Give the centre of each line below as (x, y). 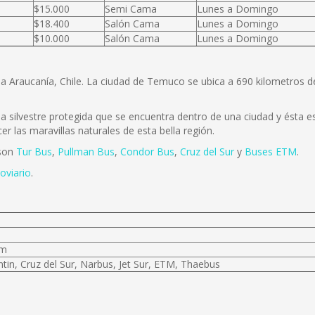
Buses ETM (271, 152)
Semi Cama (131, 9)
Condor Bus (147, 152)
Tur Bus (34, 152)
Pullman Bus (86, 152)
